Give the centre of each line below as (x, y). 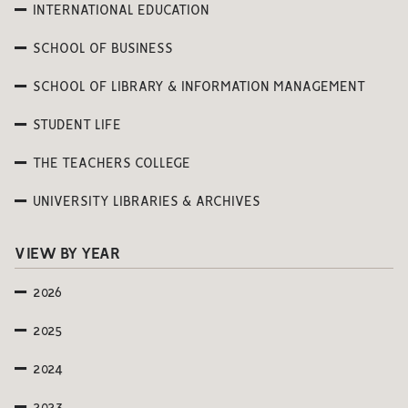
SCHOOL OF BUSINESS (103, 49)
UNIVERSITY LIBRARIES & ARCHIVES (147, 202)
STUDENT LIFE (77, 125)
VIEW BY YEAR (67, 254)
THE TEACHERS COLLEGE (112, 163)
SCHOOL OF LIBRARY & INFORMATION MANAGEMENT (199, 87)
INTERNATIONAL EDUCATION (121, 10)
